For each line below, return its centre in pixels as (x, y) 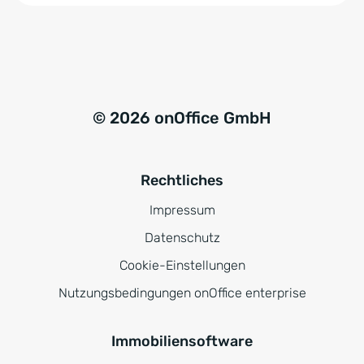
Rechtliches (182, 181)
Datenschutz (182, 238)
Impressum (182, 210)
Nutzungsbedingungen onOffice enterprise (182, 293)
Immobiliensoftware (182, 342)
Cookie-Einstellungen (182, 266)
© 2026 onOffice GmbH (182, 118)
